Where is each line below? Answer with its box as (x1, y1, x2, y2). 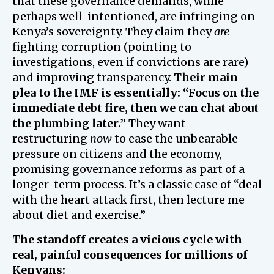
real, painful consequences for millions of (12, 247, 248, 262)
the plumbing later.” (12, 116, 126, 130)
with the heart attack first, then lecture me (12, 192, 245, 207)
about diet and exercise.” (12, 207, 146, 222)
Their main (174, 70, 238, 84)
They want (126, 116, 186, 130)
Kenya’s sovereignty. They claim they (12, 24, 214, 39)
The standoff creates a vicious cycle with (12, 232, 242, 246)
